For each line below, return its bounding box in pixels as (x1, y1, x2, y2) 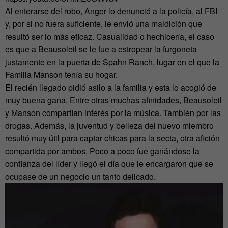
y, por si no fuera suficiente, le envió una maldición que (5, 18, 202, 30)
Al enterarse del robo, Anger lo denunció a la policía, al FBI (5, 5, 217, 17)
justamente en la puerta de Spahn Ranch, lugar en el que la (5, 56, 219, 68)
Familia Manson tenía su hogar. (5, 69, 118, 81)
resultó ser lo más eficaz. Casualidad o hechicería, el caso (5, 31, 214, 43)
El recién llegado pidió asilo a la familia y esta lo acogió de (5, 81, 216, 94)
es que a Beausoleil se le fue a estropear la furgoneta (5, 43, 197, 55)
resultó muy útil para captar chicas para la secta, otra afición (5, 132, 220, 145)
